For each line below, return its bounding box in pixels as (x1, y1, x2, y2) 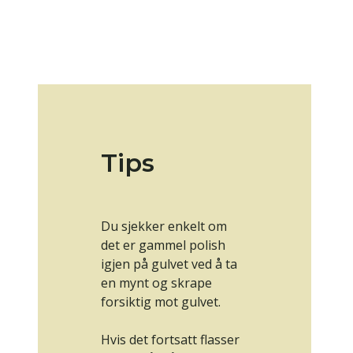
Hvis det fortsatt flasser (101, 331, 240, 349)
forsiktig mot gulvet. (101, 293, 221, 311)
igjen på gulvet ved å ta (101, 255, 237, 273)
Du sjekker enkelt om (101, 217, 227, 236)
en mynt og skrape (101, 274, 212, 292)
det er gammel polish (101, 236, 225, 255)
